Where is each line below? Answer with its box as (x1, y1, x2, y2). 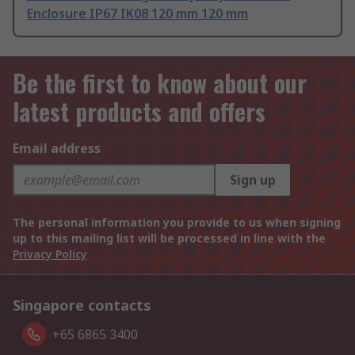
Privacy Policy (13, 246, 87, 262)
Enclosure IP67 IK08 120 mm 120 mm (27, 5, 248, 23)
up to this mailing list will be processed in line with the (13, 231, 326, 246)
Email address (13, 139, 101, 158)
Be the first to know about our (13, 65, 307, 101)
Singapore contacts (13, 296, 151, 315)
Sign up (230, 171, 276, 189)
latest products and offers (13, 94, 265, 130)
